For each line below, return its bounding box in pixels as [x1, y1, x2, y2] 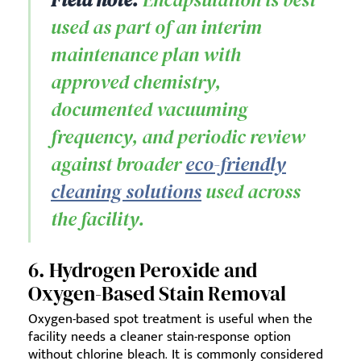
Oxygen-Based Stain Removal [28, 280, 286, 308]
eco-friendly [185, 151, 286, 178]
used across [201, 178, 301, 205]
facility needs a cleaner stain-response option [28, 326, 291, 349]
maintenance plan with [51, 41, 241, 68]
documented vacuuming [51, 96, 248, 123]
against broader [51, 151, 185, 178]
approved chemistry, [51, 68, 221, 96]
